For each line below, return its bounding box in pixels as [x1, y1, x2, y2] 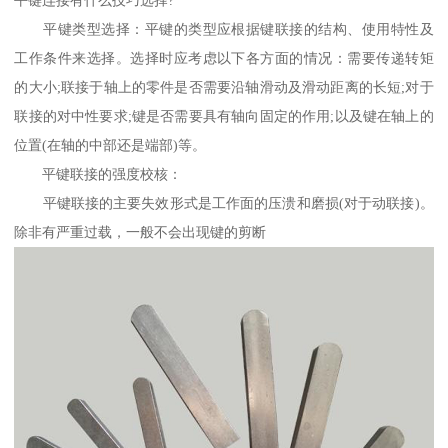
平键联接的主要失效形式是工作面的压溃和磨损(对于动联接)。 [14, 195, 434, 212]
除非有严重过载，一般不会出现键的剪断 [14, 224, 267, 241]
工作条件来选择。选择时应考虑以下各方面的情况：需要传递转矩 [14, 50, 434, 67]
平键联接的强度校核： [14, 166, 183, 183]
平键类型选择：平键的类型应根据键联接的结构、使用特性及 [14, 21, 434, 38]
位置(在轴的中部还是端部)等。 [14, 137, 207, 154]
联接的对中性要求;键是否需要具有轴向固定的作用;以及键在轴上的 [14, 108, 434, 125]
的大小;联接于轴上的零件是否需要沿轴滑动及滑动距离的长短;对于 [14, 79, 434, 96]
